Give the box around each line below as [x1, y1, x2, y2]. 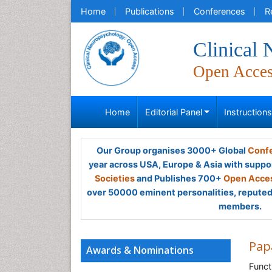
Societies [95, 173, 135, 183]
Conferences [194, 6, 245, 16]
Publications [125, 6, 174, 16]
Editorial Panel [144, 107, 202, 117]
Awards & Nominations [86, 243, 194, 257]
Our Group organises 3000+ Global [96, 145, 248, 155]
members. [218, 201, 262, 211]
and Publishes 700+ [135, 173, 223, 183]
